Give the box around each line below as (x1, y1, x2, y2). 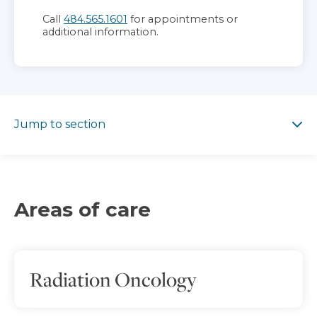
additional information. (42, 25, 158, 38)
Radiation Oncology (30, 265, 197, 292)
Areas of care (14, 197, 151, 221)
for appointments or (127, 12, 238, 25)
